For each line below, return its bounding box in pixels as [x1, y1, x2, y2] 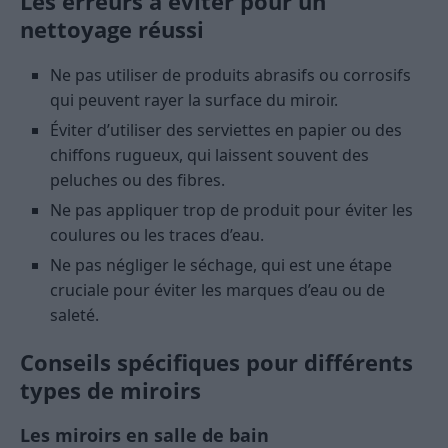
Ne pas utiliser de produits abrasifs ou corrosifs [50, 64, 411, 87]
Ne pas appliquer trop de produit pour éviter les [50, 199, 413, 222]
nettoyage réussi [20, 14, 204, 45]
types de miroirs [20, 375, 201, 406]
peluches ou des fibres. [50, 169, 225, 192]
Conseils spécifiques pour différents [20, 347, 413, 378]
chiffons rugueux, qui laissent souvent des [50, 144, 369, 167]
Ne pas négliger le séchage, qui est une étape [50, 254, 392, 277]
